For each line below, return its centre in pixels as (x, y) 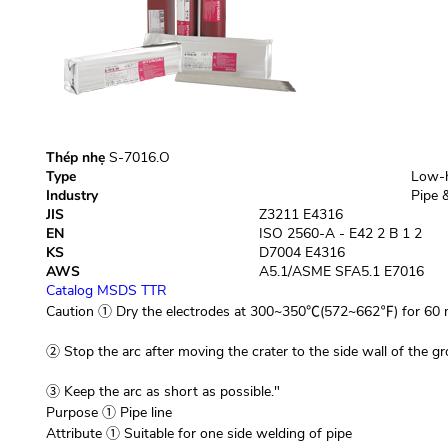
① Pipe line (134, 412)
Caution (69, 311)
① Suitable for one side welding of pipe (226, 433)
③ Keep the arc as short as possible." (162, 391)
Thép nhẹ (75, 157)
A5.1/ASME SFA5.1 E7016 (341, 271)
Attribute (73, 433)
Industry (71, 195)
